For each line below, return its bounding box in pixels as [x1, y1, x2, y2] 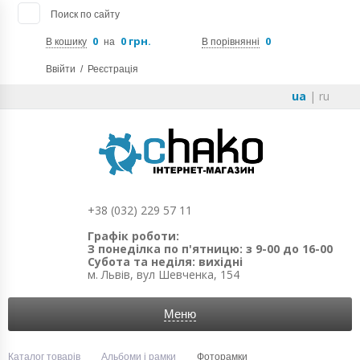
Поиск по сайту [51, 9, 120, 21]
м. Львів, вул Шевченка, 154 [87, 267, 239, 282]
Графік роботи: [87, 228, 179, 243]
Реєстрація [88, 63, 138, 75]
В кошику [46, 36, 87, 47]
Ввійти [46, 63, 76, 75]
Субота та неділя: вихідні [87, 254, 243, 269]
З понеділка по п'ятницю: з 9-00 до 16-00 [87, 241, 333, 256]
